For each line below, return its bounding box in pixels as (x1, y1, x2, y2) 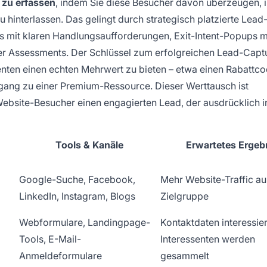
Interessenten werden (160, 232, 255, 245)
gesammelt (160, 249, 209, 262)
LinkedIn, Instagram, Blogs (19, 190, 135, 202)
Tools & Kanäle (55, 138, 123, 151)
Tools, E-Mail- (19, 232, 81, 245)
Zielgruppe (160, 190, 209, 202)
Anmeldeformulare (19, 249, 102, 262)
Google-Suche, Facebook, (19, 173, 135, 185)
